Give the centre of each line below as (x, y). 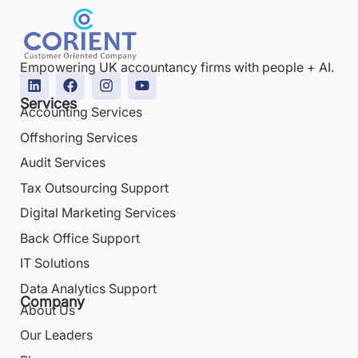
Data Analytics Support (88, 288)
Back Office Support (80, 238)
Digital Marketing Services (98, 213)
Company (52, 301)
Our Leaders (56, 335)
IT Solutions (55, 263)
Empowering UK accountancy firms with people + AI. (177, 68)
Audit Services (63, 163)
